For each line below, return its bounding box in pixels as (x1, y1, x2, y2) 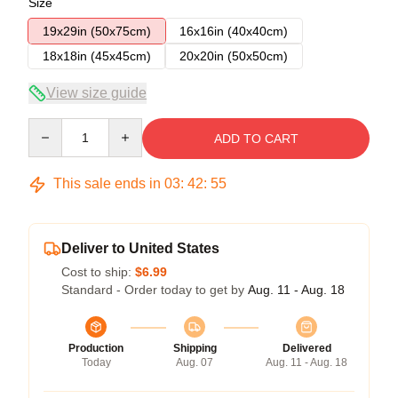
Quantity (28, 119, 75, 133)
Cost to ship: (61, 265, 135, 279)
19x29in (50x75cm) (43, 24, 151, 38)
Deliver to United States (61, 241, 219, 256)
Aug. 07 (176, 356, 213, 369)
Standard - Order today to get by (61, 283, 248, 297)
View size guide (46, 85, 147, 100)
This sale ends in (50, 176, 164, 191)
